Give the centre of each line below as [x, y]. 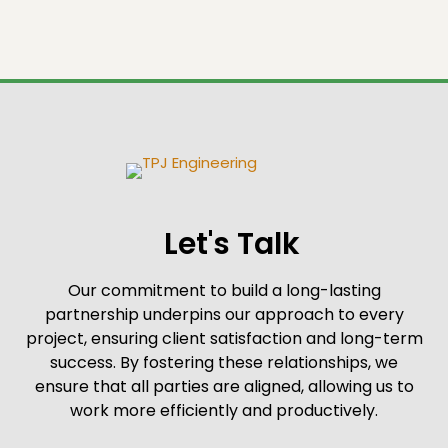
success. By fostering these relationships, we [224, 362]
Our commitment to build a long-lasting [224, 290]
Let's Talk [231, 244]
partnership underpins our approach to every [224, 314]
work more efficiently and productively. [224, 410]
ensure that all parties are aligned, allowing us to [224, 386]
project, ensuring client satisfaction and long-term [224, 338]
